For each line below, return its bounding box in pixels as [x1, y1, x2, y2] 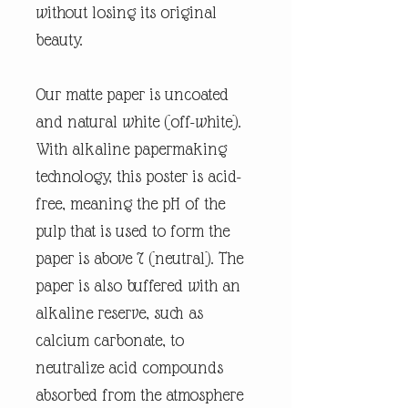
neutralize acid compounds [36, 357, 223, 377]
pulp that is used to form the [36, 220, 229, 240]
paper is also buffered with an [36, 275, 240, 295]
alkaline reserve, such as [36, 302, 203, 322]
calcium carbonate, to [36, 330, 184, 350]
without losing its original [36, 2, 217, 22]
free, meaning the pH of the [36, 193, 225, 213]
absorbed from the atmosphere [36, 384, 243, 404]
